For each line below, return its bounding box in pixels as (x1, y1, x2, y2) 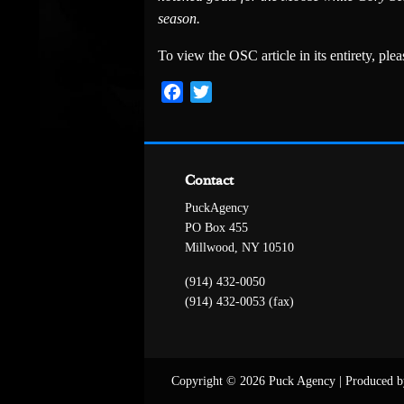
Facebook (183, 84, 239, 100)
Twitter (212, 84, 252, 100)
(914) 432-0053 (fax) (185, 295, 294, 309)
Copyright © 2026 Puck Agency (171, 374, 339, 389)
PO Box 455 (185, 221, 248, 235)
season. (158, 11, 200, 27)
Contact (185, 171, 234, 191)
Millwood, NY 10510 (185, 241, 294, 255)
